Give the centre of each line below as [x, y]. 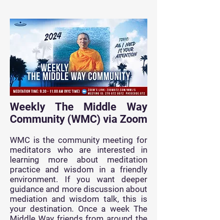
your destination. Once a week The [79, 209]
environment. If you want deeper [79, 179]
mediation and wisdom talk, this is [79, 199]
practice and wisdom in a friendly [79, 169]
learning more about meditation [79, 160]
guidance [27, 189]
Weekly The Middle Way [79, 107]
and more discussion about [96, 189]
